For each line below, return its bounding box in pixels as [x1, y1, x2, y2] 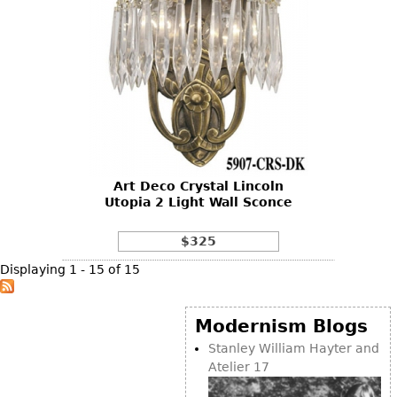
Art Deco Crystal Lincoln [113, 178, 284, 193]
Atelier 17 [208, 359, 269, 374]
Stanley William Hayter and [208, 340, 379, 355]
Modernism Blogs [195, 315, 368, 337]
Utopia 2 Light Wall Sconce [105, 194, 292, 209]
